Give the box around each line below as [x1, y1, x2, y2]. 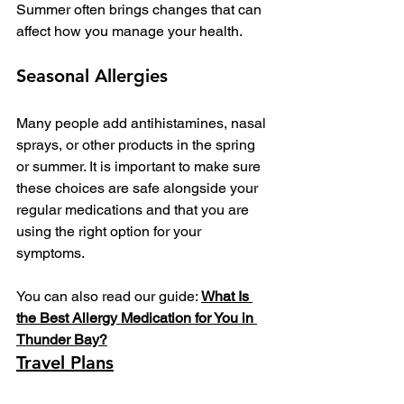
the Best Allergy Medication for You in [16, 309, 257, 327]
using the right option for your [16, 223, 205, 241]
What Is [201, 288, 252, 306]
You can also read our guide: [16, 288, 201, 306]
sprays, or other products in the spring [16, 136, 259, 154]
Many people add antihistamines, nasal [16, 115, 270, 133]
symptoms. [16, 244, 85, 262]
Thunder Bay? [16, 331, 107, 349]
